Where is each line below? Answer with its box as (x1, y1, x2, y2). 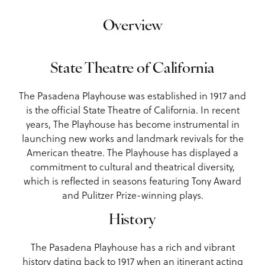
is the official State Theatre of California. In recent (25, 102, 240, 117)
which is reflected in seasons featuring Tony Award (24, 173, 241, 188)
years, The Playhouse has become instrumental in (25, 116, 240, 131)
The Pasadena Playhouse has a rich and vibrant (30, 239, 235, 254)
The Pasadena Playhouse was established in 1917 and (19, 88, 246, 102)
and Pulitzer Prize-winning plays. (62, 187, 203, 202)
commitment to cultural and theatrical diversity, (30, 159, 235, 173)
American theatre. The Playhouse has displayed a (27, 144, 238, 159)
